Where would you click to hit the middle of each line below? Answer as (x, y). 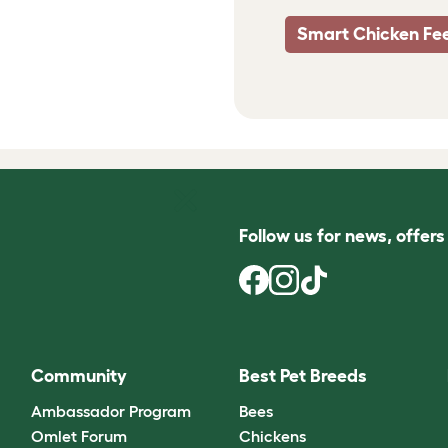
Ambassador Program (110, 410)
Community (78, 376)
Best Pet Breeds (302, 376)
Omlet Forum (78, 435)
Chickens (272, 435)
